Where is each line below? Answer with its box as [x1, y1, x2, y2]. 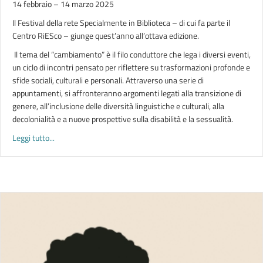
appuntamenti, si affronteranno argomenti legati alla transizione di [12, 87, 241, 99]
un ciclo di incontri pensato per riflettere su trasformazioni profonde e [12, 61, 250, 73]
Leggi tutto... [12, 131, 55, 144]
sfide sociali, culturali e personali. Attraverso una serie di [12, 74, 204, 86]
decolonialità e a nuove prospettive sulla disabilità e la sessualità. [12, 113, 233, 125]
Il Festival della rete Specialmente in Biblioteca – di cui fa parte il [12, 16, 230, 29]
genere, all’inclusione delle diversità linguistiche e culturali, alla [12, 100, 224, 112]
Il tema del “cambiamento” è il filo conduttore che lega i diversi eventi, [12, 48, 251, 60]
